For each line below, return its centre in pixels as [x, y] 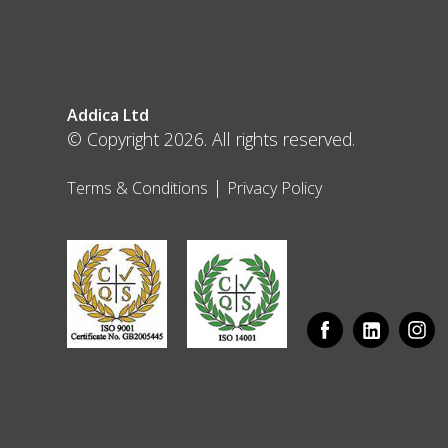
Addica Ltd [108, 115]
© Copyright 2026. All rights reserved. [211, 139]
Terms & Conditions [138, 188]
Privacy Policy [275, 188]
